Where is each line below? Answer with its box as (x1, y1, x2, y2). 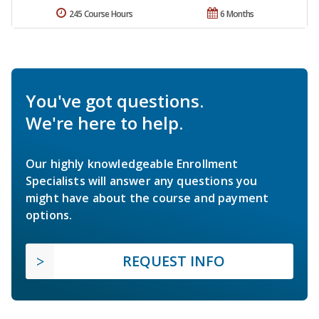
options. (26, 206, 73, 223)
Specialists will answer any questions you (26, 172, 258, 189)
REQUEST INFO (122, 251, 225, 271)
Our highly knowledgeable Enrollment (26, 155, 239, 172)
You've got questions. (26, 88, 204, 113)
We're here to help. (26, 110, 183, 135)
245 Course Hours (68, 7, 133, 20)
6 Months (220, 7, 254, 20)
